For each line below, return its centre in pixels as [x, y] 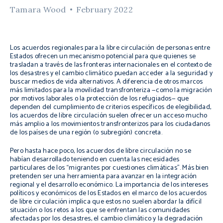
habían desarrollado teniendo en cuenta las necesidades [95, 160]
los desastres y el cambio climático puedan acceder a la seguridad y [111, 73]
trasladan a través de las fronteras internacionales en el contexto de [111, 65]
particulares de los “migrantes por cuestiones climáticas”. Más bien [110, 168]
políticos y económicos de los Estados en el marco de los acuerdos [109, 193]
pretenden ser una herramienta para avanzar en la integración [104, 176]
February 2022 [104, 9]
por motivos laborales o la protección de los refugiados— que [100, 99]
